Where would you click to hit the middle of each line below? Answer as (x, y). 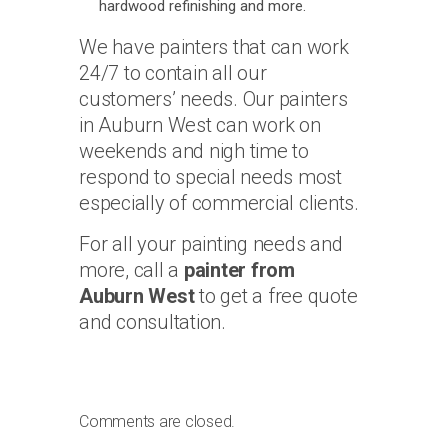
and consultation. (152, 322)
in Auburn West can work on (200, 125)
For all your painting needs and (211, 244)
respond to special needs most (210, 177)
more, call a (131, 270)
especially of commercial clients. (219, 203)
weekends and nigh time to (194, 151)
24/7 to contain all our (173, 73)
